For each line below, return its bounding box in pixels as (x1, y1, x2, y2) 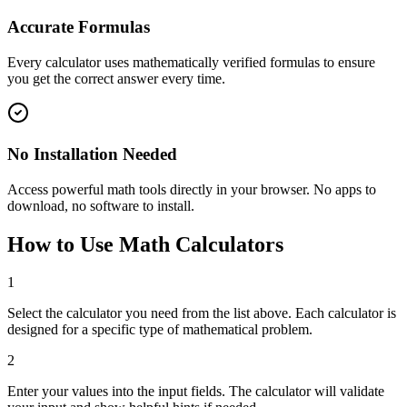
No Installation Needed (7, 144, 177, 164)
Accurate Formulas (7, 17, 150, 37)
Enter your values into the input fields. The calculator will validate (7, 383, 384, 400)
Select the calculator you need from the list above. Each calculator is (7, 305, 396, 322)
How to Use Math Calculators (7, 232, 283, 256)
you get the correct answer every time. (7, 71, 225, 87)
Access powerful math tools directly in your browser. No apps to (7, 181, 376, 197)
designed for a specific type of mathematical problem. (7, 322, 313, 338)
